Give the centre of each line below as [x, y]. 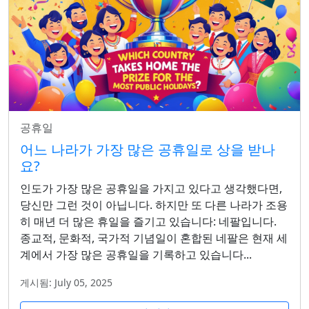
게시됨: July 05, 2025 [66, 283]
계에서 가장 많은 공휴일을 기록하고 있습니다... [136, 255]
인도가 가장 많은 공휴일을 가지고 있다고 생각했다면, [151, 189]
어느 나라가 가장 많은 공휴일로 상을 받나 [148, 150]
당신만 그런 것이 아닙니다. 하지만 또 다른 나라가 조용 [154, 205]
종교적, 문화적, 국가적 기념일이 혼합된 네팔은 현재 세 [154, 238]
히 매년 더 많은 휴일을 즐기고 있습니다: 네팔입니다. [148, 222]
